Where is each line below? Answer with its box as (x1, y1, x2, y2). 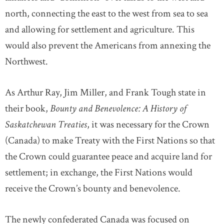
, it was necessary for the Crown (87, 118, 209, 131)
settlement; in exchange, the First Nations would (5, 166, 192, 179)
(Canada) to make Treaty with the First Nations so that (5, 134, 215, 147)
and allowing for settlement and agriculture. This (5, 23, 194, 36)
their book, (5, 102, 50, 115)
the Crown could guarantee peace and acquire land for (5, 150, 212, 163)
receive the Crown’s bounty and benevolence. (5, 182, 180, 195)
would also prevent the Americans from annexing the (5, 39, 210, 52)
